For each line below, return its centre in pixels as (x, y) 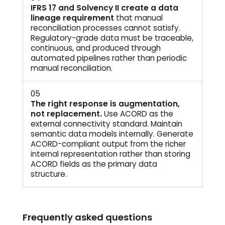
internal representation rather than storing (110, 154)
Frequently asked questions (87, 217)
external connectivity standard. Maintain (106, 124)
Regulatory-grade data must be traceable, (112, 38)
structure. (48, 174)
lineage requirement (72, 18)
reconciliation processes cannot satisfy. (105, 28)
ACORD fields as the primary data (94, 164)
